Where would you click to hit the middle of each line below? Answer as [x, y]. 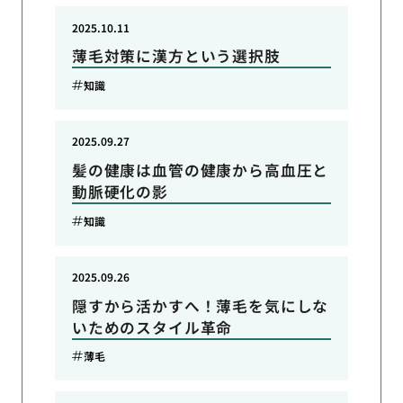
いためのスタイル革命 [152, 327]
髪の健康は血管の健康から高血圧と [200, 170]
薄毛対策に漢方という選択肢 [176, 56]
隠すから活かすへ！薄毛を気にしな [200, 305]
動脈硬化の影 [120, 192]
